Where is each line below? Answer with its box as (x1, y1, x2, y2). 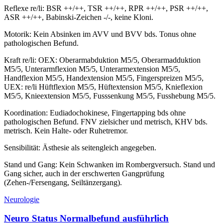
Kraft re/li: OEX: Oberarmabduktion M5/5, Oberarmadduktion (4, 55, 201, 64)
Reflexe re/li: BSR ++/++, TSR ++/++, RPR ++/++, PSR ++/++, (4, 3, 208, 12)
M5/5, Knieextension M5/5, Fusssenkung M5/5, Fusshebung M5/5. (4, 91, 216, 100)
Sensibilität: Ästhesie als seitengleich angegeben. (4, 143, 156, 152)
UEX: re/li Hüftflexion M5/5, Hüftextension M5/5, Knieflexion (4, 82, 203, 91)
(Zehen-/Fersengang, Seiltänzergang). (4, 178, 122, 187)
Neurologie (4, 195, 39, 204)
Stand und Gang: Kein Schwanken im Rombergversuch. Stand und (4, 160, 215, 169)
